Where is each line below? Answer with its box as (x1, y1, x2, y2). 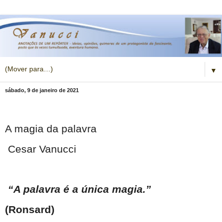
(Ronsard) (5, 204, 55, 216)
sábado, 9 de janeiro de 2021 (5, 87, 79, 94)
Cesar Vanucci (8, 143, 76, 155)
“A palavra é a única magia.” (8, 183, 151, 196)
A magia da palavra (5, 122, 97, 135)
